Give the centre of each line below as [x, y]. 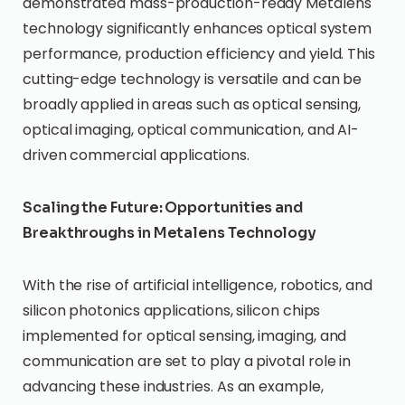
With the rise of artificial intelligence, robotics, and [198, 285]
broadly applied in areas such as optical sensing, [192, 104]
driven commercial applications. [136, 155]
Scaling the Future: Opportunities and [163, 207]
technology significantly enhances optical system [198, 28]
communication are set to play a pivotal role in [187, 361]
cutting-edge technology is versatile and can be [193, 79]
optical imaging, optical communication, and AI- [191, 130]
